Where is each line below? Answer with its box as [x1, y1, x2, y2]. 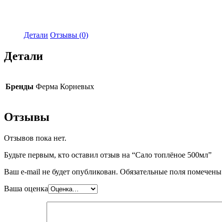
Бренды [5, 82, 34, 91]
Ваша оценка [4, 184, 48, 193]
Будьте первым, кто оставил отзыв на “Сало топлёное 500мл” [4, 150, 212, 159]
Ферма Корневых [36, 82, 94, 91]
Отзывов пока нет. [4, 133, 66, 142]
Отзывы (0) [50, 30, 88, 39]
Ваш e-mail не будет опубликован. [4, 167, 118, 176]
